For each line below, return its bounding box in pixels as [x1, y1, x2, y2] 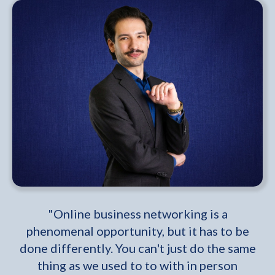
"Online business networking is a [47, 206, 228, 222]
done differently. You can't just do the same [19, 241, 256, 256]
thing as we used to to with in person [37, 258, 238, 273]
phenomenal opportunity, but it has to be [26, 223, 249, 239]
